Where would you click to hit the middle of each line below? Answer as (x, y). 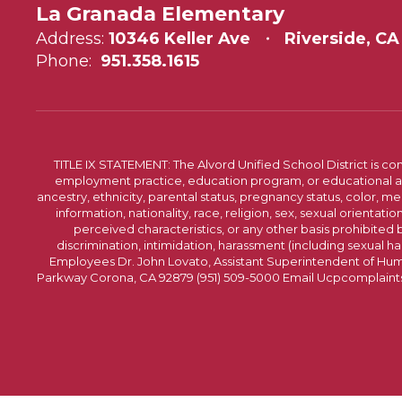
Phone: (64, 61)
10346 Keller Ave (179, 38)
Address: (70, 38)
